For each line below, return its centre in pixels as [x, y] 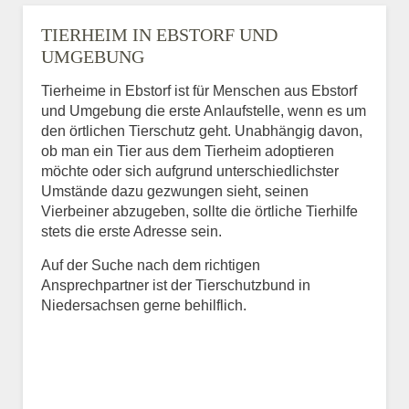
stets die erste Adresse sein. [131, 231]
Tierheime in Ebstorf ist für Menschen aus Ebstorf [199, 91]
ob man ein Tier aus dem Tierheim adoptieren [188, 151]
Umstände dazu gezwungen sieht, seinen [175, 191]
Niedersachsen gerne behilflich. [144, 305]
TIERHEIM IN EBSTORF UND [159, 35]
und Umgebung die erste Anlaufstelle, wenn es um [204, 111]
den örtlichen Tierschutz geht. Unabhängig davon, [202, 131]
